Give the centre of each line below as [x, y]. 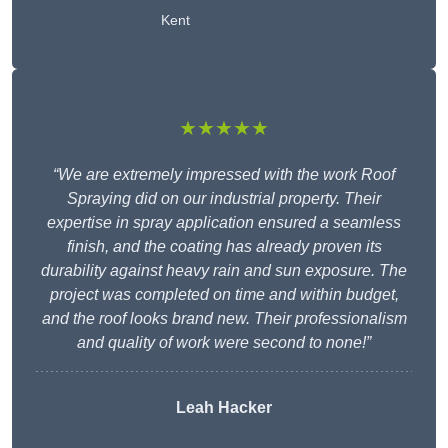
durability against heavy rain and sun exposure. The [224, 271]
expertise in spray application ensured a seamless [224, 223]
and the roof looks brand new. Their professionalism [224, 319]
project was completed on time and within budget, [224, 295]
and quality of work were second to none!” [224, 343]
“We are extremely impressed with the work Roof [224, 175]
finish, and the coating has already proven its [224, 247]
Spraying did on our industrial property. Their [224, 199]
